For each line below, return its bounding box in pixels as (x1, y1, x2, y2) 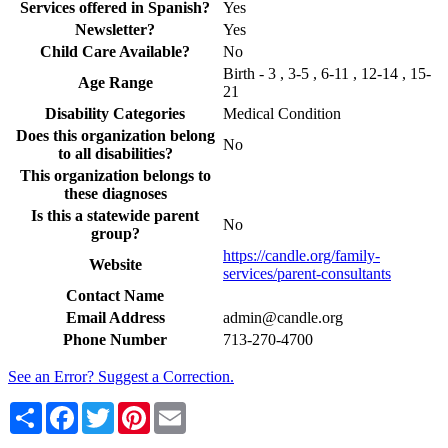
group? (90, 224, 140, 242)
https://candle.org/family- (223, 246, 380, 264)
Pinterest (150, 400, 204, 418)
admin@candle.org (223, 308, 343, 326)
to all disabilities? (57, 144, 173, 162)
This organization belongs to (19, 166, 211, 184)
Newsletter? (75, 20, 155, 38)
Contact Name (66, 286, 164, 304)
